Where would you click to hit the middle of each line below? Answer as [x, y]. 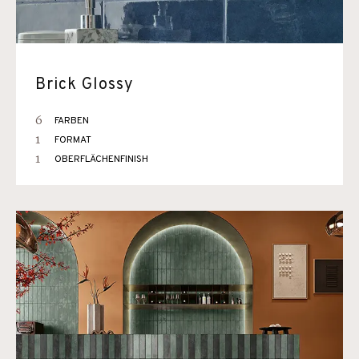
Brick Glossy [85, 85]
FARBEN [72, 121]
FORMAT [73, 140]
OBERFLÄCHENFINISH [101, 159]
